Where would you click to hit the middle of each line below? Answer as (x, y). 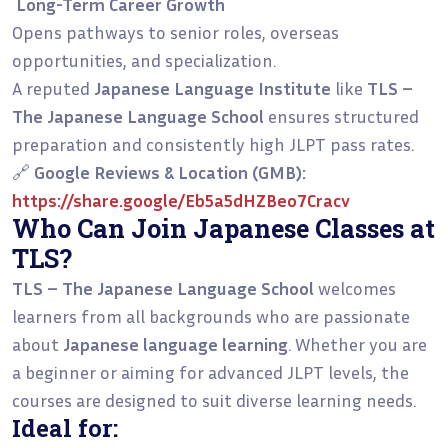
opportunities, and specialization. (144, 59)
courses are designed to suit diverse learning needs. (214, 399)
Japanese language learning (175, 343)
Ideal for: (65, 427)
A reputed (53, 87)
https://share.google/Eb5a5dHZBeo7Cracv (181, 199)
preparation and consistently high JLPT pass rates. (213, 143)
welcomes (355, 287)
